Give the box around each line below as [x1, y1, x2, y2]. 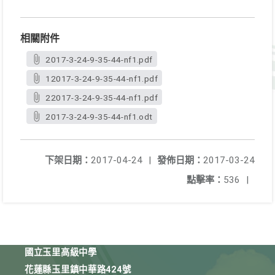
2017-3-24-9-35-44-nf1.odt [45, 112, 153, 122]
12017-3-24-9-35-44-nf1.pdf [45, 74, 158, 83]
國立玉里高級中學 [25, 247, 97, 258]
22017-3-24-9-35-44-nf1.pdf [45, 93, 158, 103]
